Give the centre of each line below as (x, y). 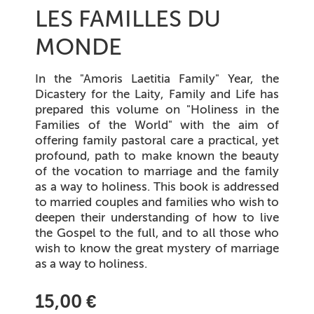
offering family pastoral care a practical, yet (157, 141)
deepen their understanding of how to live (157, 218)
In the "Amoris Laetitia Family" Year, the (157, 79)
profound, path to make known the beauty (157, 156)
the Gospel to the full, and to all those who (157, 233)
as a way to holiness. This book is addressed (157, 187)
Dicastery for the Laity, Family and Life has (157, 94)
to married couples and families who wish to (157, 202)
